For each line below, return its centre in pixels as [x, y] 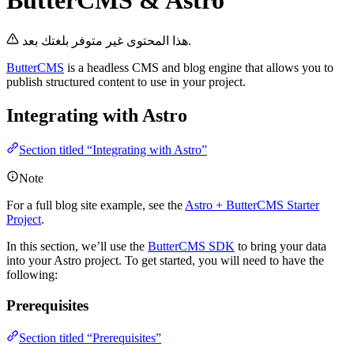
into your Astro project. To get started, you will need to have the [165, 261]
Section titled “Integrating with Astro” [113, 150]
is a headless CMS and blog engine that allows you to [199, 67]
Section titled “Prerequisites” [90, 337]
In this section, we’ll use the [77, 247]
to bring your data [281, 247]
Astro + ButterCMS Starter [252, 205]
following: [32, 275]
